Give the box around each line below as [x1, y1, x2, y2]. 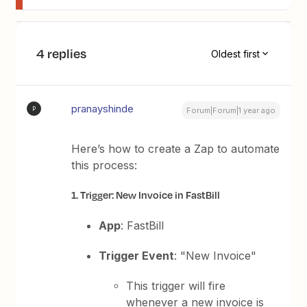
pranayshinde [71, 102, 134, 115]
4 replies [36, 45, 87, 62]
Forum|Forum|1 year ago [186, 106, 275, 115]
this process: [71, 158, 138, 172]
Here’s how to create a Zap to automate [71, 142, 280, 156]
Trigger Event [99, 249, 175, 262]
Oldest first [210, 47, 260, 60]
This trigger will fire [126, 279, 226, 293]
